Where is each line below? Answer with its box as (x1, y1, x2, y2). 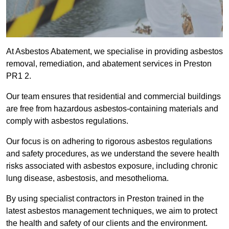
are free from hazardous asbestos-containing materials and (6, 104, 218, 113)
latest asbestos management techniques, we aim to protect (6, 207, 217, 216)
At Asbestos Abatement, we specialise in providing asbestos (6, 47, 223, 56)
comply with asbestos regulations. (6, 117, 128, 126)
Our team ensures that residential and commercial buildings (6, 92, 221, 101)
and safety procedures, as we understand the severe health (6, 149, 219, 158)
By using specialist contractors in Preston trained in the (6, 194, 204, 203)
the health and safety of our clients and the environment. (6, 219, 208, 228)
